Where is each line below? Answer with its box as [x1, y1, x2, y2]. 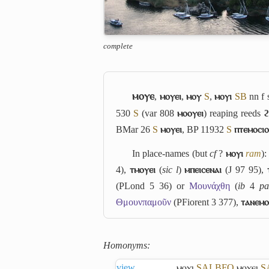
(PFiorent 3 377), [171, 196, 241, 207]
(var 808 [139, 108, 178, 118]
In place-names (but [132, 148, 210, 159]
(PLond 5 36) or [116, 180, 190, 191]
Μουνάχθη [189, 180, 231, 191]
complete [103, 41, 133, 50]
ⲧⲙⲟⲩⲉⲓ [129, 164, 156, 175]
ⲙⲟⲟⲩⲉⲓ [177, 108, 204, 118]
